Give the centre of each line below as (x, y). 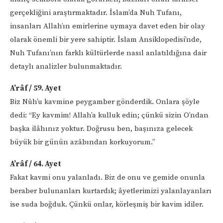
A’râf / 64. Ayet (36, 164)
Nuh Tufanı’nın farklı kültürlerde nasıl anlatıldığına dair (108, 53)
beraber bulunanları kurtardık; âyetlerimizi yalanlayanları (111, 191)
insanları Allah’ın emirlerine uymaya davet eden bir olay (108, 26)
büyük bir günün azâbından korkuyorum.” (83, 142)
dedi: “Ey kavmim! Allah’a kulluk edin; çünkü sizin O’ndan (109, 115)
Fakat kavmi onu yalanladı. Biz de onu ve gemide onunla (108, 177)
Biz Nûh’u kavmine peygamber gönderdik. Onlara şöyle (105, 102)
